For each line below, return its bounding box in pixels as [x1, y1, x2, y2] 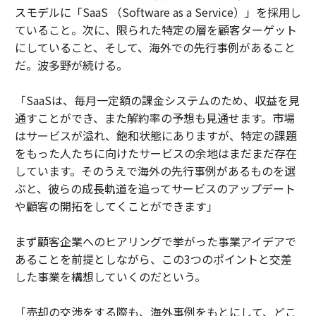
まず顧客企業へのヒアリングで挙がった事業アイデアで [14, 233, 296, 250]
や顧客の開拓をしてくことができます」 [14, 197, 218, 214]
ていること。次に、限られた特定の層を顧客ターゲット [14, 21, 297, 38]
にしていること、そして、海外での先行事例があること [14, 39, 296, 56]
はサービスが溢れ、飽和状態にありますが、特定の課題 [14, 127, 297, 144]
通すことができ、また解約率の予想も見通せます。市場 [14, 109, 295, 126]
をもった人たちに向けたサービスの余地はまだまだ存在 [14, 145, 297, 162]
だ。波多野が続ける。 [14, 56, 128, 73]
